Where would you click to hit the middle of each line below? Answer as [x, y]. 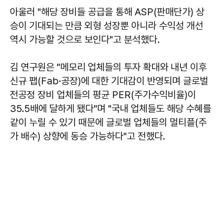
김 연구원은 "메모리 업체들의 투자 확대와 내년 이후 [108, 67]
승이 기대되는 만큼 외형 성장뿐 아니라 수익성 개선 [107, 26]
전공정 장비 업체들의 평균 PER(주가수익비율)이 [103, 95]
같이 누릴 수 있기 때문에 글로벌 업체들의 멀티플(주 [108, 122]
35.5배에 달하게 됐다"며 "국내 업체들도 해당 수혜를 [110, 109]
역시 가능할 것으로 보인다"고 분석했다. [85, 39]
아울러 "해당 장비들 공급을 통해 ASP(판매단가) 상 [107, 12]
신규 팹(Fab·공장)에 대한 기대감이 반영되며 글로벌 [109, 81]
